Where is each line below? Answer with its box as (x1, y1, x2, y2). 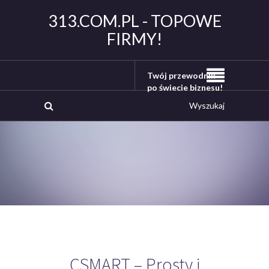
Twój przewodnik (147, 70, 216, 80)
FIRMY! (107, 29, 162, 49)
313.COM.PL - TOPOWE (47, 11, 222, 31)
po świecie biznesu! (147, 82, 223, 92)
